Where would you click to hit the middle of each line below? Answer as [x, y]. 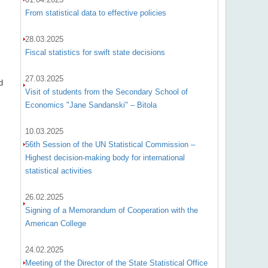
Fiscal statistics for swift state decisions [95, 52]
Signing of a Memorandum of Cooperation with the [111, 210]
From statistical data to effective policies [95, 13]
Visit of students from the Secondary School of [106, 92]
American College [55, 223]
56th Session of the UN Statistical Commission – [110, 144]
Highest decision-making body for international [105, 158]
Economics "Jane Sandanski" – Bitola [91, 105]
